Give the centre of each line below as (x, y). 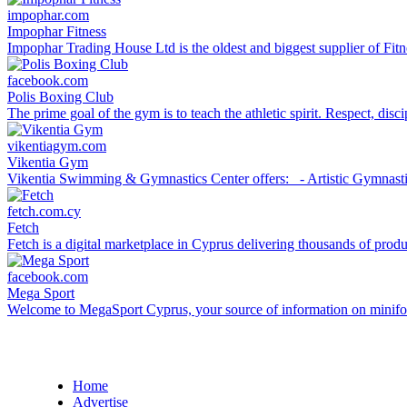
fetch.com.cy (44, 211)
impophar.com (48, 15)
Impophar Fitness (57, 31)
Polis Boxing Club (60, 96)
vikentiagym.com (57, 145)
